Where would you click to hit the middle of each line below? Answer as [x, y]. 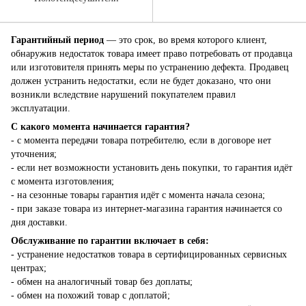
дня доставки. [39, 222]
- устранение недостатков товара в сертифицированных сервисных [149, 254]
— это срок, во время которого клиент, [185, 40]
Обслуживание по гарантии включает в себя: [110, 241]
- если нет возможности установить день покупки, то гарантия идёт [152, 168]
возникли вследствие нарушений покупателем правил [123, 95]
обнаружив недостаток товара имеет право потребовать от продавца [152, 54]
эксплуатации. [41, 108]
